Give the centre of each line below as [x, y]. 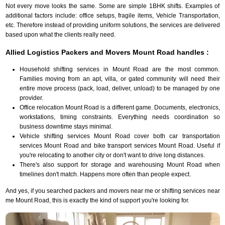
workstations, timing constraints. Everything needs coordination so [120, 117]
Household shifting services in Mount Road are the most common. [120, 69]
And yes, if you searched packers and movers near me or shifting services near [113, 191]
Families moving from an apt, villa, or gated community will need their [120, 79]
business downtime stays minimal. [66, 126]
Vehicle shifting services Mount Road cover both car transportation [120, 136]
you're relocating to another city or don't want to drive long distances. [112, 155]
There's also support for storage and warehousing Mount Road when [120, 164]
